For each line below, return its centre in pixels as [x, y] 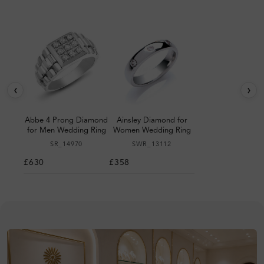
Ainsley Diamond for [152, 120]
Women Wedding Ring [152, 130]
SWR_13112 [152, 144]
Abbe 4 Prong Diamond [66, 120]
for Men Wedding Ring [66, 130]
